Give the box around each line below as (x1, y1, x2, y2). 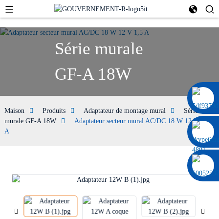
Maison (4, 107, 24, 114)
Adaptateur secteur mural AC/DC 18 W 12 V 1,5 (74, 117, 209, 125)
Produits (42, 107, 66, 114)
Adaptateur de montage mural (83, 107, 166, 114)
